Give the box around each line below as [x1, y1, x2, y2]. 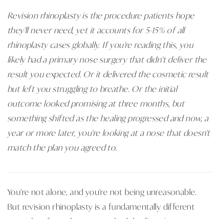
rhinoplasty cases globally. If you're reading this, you [7, 38, 193, 50]
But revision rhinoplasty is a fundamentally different [7, 200, 195, 212]
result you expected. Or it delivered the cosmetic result [7, 67, 209, 80]
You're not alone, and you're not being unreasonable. [7, 185, 197, 197]
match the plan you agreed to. [7, 141, 117, 153]
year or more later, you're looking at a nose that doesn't [7, 126, 210, 138]
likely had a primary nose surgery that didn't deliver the [7, 53, 207, 65]
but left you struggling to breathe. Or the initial [7, 82, 177, 94]
